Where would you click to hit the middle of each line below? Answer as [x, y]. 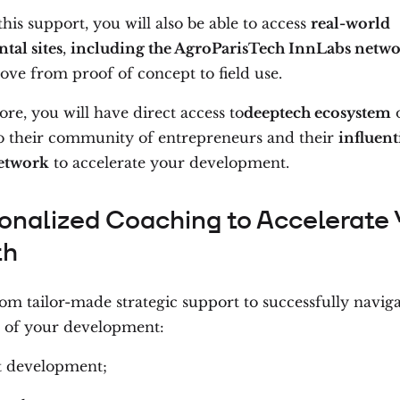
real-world [350, 23]
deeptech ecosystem [317, 112]
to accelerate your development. [169, 162]
